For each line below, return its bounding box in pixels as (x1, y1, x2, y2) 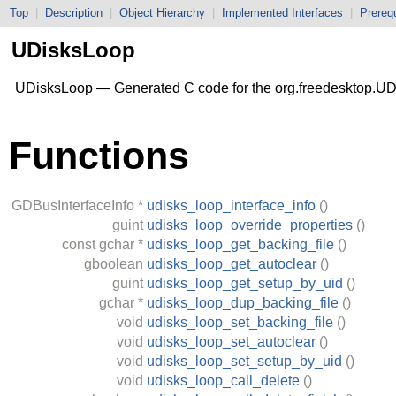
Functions (9, 133, 189, 177)
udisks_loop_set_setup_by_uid (147, 353, 342, 369)
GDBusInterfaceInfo (11, 197, 134, 213)
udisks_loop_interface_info (147, 197, 316, 213)
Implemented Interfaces (222, 6, 343, 19)
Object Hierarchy (119, 6, 205, 19)
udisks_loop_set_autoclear (147, 333, 316, 349)
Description (45, 6, 103, 19)
